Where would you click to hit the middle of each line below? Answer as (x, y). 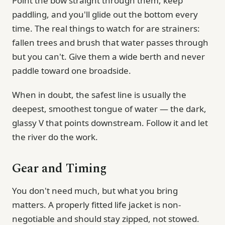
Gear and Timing (59, 168)
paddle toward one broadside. (72, 70)
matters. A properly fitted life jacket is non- (96, 204)
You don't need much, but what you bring (95, 190)
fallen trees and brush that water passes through (110, 42)
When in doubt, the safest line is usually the (99, 94)
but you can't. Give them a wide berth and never (108, 56)
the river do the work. (55, 137)
